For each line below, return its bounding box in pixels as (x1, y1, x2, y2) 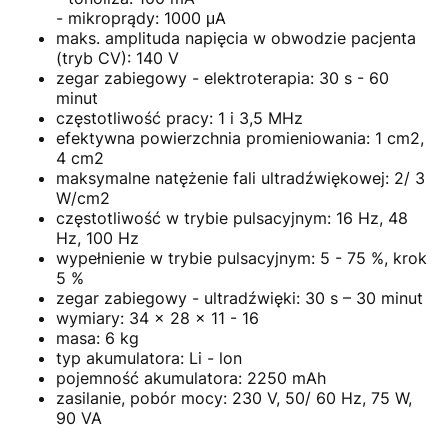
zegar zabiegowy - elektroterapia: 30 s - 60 (56, 67, 389, 88)
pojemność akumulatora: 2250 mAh (56, 367, 326, 388)
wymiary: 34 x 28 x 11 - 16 (56, 307, 259, 328)
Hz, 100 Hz (56, 227, 139, 248)
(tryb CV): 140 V (56, 47, 179, 68)
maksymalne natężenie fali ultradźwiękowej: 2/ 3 (56, 167, 425, 188)
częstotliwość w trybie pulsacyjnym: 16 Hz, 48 (56, 207, 408, 228)
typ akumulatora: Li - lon (56, 347, 242, 368)
